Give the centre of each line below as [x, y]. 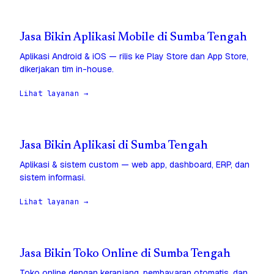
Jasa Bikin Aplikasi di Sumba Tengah [114, 146]
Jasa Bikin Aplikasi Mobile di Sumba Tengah [133, 38]
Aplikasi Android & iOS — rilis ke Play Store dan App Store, [134, 57]
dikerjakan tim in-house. [67, 69]
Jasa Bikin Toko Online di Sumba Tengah [125, 254]
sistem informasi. [53, 178]
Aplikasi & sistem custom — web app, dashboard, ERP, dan [135, 165]
